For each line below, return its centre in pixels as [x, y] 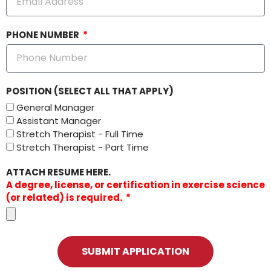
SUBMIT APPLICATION [135, 251]
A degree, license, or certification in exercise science [135, 184]
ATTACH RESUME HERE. [58, 172]
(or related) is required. [64, 197]
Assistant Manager [59, 120]
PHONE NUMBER [44, 34]
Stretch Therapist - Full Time [80, 134]
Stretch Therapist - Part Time [83, 147]
